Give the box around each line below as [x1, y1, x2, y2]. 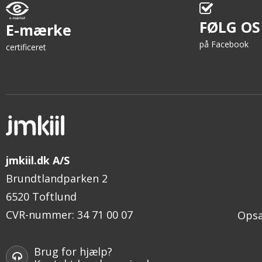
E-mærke [6, 20, 71, 40]
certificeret [6, 42, 46, 53]
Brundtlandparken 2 [6, 171, 108, 185]
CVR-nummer [6, 207, 72, 222]
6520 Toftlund [6, 189, 77, 204]
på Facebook [199, 39, 249, 50]
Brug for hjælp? [34, 244, 112, 259]
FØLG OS [199, 17, 260, 37]
